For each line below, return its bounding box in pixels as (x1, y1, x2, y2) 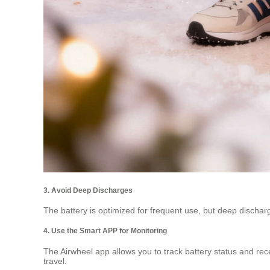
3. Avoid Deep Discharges (43, 186, 133, 194)
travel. (43, 256, 67, 266)
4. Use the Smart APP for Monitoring (43, 227, 167, 235)
